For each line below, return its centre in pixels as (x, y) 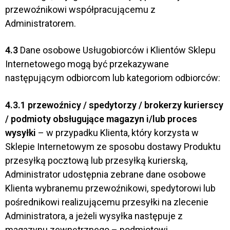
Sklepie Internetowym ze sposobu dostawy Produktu (113, 146)
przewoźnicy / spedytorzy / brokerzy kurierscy (126, 105)
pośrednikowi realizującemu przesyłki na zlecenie (107, 202)
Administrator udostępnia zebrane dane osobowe (106, 174)
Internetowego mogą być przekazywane (87, 64)
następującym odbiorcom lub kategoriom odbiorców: (115, 78)
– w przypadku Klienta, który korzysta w (117, 132)
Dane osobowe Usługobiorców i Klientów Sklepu (117, 50)
